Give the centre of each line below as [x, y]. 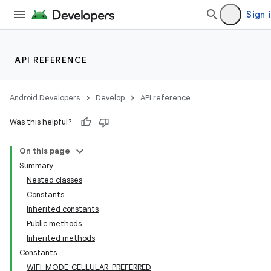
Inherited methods [61, 238]
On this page [45, 151]
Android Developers [45, 98]
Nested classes [54, 180]
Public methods [54, 224]
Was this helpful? [41, 122]
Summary [37, 165]
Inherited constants [63, 209]
